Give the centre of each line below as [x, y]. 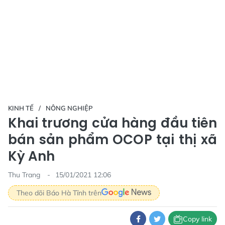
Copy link [197, 219]
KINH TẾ [21, 108]
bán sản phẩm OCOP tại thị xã [113, 140]
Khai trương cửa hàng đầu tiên [113, 123]
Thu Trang [25, 175]
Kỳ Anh [31, 156]
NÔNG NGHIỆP [69, 108]
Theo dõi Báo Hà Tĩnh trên [59, 193]
